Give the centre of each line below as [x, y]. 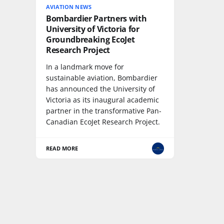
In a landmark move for [85, 67]
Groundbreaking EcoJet [90, 40]
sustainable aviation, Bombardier [102, 78]
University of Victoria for [93, 29]
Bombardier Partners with [96, 19]
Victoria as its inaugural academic [102, 100]
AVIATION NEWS [69, 7]
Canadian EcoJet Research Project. [103, 122]
